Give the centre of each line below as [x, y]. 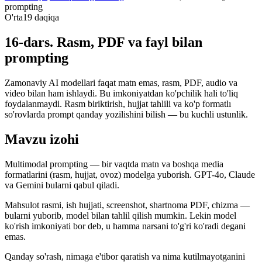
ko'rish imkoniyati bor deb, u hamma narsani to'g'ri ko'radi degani [125, 226]
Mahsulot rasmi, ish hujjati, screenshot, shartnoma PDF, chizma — [127, 205]
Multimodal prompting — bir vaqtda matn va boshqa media [114, 164]
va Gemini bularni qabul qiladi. [62, 185]
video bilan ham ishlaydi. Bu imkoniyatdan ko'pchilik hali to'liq [121, 94]
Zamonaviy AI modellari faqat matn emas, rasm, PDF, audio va [121, 83]
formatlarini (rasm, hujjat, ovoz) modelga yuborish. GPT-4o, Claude [130, 175]
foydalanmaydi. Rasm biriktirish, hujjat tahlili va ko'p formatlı [118, 104]
